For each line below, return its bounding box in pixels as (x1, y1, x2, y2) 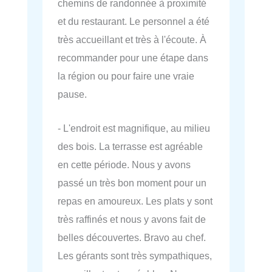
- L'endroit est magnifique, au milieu (58, 122, 210, 134)
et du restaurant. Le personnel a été (58, 15, 209, 27)
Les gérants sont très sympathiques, (58, 250, 212, 261)
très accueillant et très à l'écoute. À (58, 33, 206, 45)
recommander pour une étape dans (58, 52, 208, 63)
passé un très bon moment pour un (58, 177, 206, 188)
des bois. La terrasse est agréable (58, 140, 203, 152)
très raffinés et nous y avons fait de (58, 213, 206, 225)
